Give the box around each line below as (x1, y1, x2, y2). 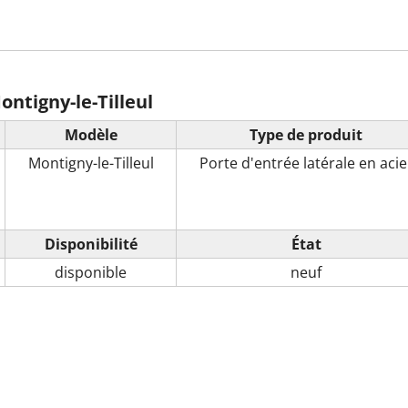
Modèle (64, 124, 117, 145)
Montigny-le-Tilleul (27, 152, 154, 173)
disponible (55, 261, 127, 282)
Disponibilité (44, 233, 138, 254)
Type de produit (250, 124, 362, 145)
